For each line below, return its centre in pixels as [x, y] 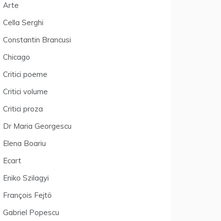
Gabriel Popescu [31, 212]
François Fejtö [27, 195]
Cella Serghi [23, 22]
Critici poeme [25, 74]
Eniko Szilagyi [26, 178]
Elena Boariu [24, 143]
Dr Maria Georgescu [37, 126]
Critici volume [25, 92]
